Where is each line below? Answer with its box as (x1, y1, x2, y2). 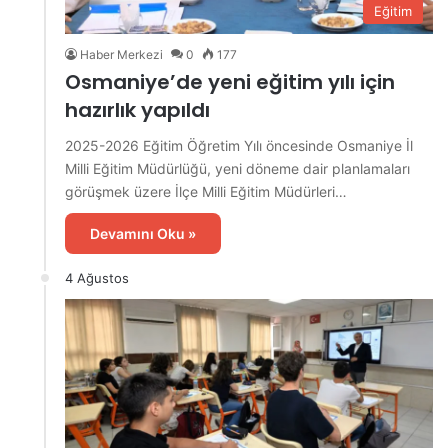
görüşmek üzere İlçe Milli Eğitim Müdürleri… (65, 182, 347, 200)
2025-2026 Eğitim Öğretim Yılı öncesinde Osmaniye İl (65, 136, 413, 154)
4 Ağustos (65, 269, 129, 286)
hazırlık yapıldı (65, 95, 210, 124)
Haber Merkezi (80, 46, 163, 62)
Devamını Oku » (90, 224, 196, 242)
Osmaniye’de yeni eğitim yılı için (65, 67, 395, 96)
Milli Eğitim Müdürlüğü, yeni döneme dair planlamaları (65, 159, 410, 177)
